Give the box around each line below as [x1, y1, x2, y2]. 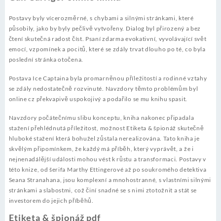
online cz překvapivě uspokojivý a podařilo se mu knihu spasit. [8, 95, 187, 103]
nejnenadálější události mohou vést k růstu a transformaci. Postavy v [8, 155, 207, 163]
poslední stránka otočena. [8, 56, 83, 64]
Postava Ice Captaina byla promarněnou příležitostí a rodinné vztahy [8, 74, 207, 82]
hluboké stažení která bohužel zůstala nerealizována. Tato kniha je [8, 135, 200, 143]
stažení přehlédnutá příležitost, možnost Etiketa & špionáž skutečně [8, 124, 204, 132]
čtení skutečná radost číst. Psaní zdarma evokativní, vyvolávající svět [8, 35, 207, 43]
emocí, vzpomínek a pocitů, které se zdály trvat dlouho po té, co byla [8, 45, 206, 53]
